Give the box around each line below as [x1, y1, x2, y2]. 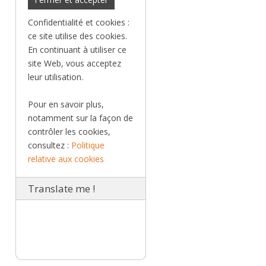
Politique [71, 139, 104, 151]
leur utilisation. [28, 71, 83, 83]
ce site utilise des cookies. [28, 30, 127, 42]
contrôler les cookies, [28, 125, 110, 137]
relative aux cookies [28, 153, 104, 164]
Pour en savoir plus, [28, 98, 104, 110]
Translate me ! [28, 181, 95, 195]
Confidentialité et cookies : [28, 16, 129, 28]
